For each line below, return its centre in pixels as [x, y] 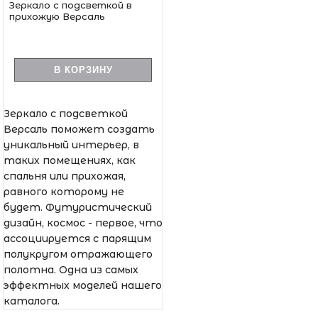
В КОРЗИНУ [83, 70]
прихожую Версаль [57, 16]
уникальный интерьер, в [71, 144]
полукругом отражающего [78, 254]
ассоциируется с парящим [77, 238]
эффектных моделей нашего [83, 285]
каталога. [32, 301]
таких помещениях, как [70, 160]
